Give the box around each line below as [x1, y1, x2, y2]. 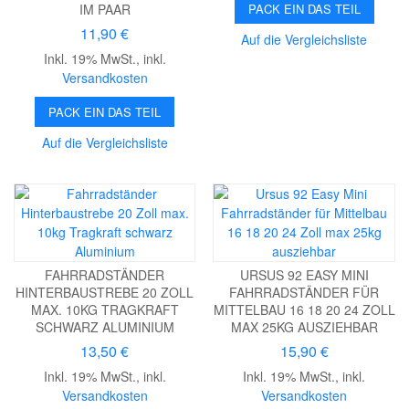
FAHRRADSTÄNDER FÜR [229, 283, 380, 302]
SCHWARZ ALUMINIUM [35, 318, 174, 337]
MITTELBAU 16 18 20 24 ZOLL [213, 300, 395, 320]
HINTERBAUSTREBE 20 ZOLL [16, 283, 194, 302]
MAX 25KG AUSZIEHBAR [230, 318, 378, 337]
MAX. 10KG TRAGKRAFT [30, 300, 179, 320]
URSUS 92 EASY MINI [239, 266, 369, 285]
